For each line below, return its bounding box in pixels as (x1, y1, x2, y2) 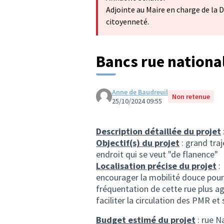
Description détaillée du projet (96, 125, 221, 137)
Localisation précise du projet (96, 160, 216, 171)
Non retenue (172, 92, 210, 101)
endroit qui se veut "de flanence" (96, 148, 218, 160)
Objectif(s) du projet (96, 137, 179, 148)
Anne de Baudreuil (112, 87, 168, 96)
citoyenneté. (106, 16, 149, 26)
